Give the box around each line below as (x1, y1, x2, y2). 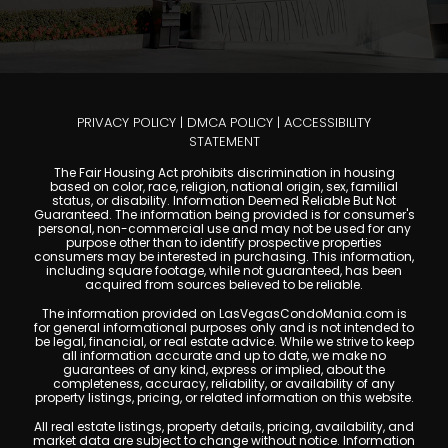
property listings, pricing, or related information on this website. (34, 388, 414, 406)
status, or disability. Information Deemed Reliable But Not (52, 191, 396, 209)
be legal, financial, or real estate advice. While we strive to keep (34, 332, 414, 350)
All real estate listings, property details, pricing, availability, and (34, 417, 414, 435)
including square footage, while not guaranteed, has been (46, 261, 402, 279)
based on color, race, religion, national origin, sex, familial (50, 177, 398, 195)
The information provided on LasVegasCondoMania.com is (41, 304, 407, 322)
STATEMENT (188, 131, 260, 151)
